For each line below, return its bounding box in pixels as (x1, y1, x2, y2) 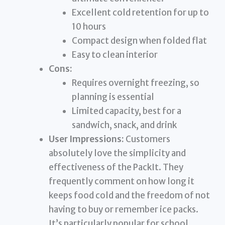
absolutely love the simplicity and (49, 148, 186, 159)
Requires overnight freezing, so (71, 77, 199, 89)
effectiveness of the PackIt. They (49, 162, 184, 173)
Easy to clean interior (71, 49, 158, 61)
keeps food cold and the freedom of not (49, 190, 210, 201)
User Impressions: (49, 134, 125, 145)
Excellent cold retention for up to (71, 7, 209, 19)
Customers (124, 134, 171, 145)
